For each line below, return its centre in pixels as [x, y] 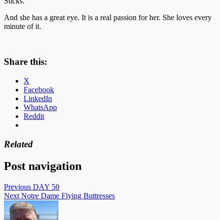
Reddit [34, 116]
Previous [17, 187]
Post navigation [43, 166]
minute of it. [23, 26]
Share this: [26, 62]
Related [18, 144]
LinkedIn [38, 99]
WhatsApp [40, 108]
